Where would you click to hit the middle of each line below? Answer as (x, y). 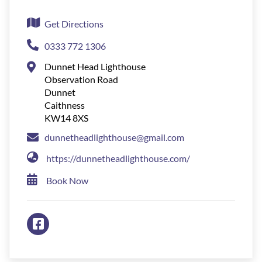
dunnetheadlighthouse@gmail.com (114, 137)
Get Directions (74, 24)
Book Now (67, 181)
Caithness (65, 105)
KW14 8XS (66, 118)
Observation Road (81, 80)
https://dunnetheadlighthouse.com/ (118, 158)
